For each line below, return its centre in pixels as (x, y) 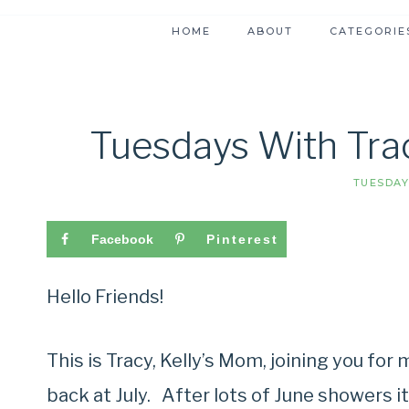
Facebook (122, 240)
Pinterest (242, 240)
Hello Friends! (105, 297)
